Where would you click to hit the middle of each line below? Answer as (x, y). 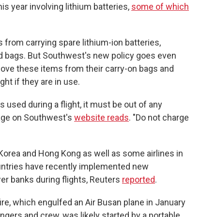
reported (139, 179)
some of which (160, 7)
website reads (101, 117)
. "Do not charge (159, 117)
